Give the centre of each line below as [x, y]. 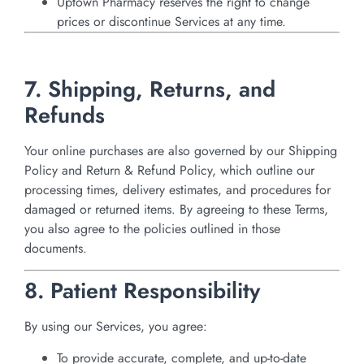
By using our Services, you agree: [116, 327]
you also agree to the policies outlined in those [152, 228]
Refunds [65, 115]
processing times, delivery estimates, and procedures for [178, 189]
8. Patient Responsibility [142, 291]
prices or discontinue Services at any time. [171, 21]
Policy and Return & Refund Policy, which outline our [169, 170]
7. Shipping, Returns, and [150, 89]
